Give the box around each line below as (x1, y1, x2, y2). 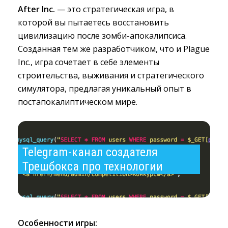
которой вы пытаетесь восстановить (18, 17, 169, 28)
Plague (183, 43, 210, 54)
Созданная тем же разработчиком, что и (18, 43, 183, 54)
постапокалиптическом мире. (18, 96, 137, 107)
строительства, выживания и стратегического (18, 70, 204, 81)
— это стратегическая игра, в (55, 4, 174, 15)
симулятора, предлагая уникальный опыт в (18, 83, 191, 94)
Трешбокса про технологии (22, 159, 163, 174)
